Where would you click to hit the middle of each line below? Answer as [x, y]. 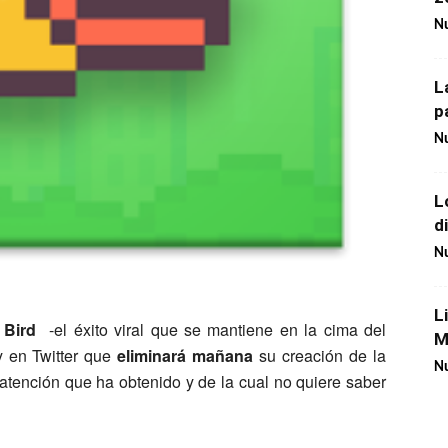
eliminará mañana [182, 355]
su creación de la [319, 355]
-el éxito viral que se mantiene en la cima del [218, 329]
